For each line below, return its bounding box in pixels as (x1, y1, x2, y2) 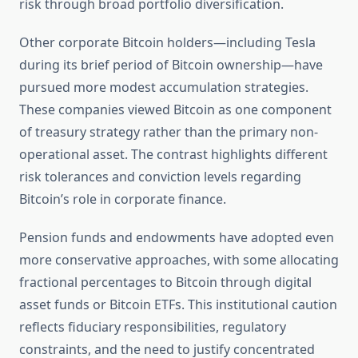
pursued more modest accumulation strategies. (19, 78, 308, 97)
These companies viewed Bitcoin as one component (19, 101, 332, 119)
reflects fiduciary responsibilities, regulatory (19, 318, 286, 336)
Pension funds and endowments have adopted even (19, 229, 334, 247)
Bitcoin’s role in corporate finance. (19, 190, 226, 209)
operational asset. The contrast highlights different (19, 145, 328, 164)
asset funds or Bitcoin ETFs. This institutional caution (19, 296, 337, 314)
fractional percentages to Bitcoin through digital (19, 273, 312, 292)
